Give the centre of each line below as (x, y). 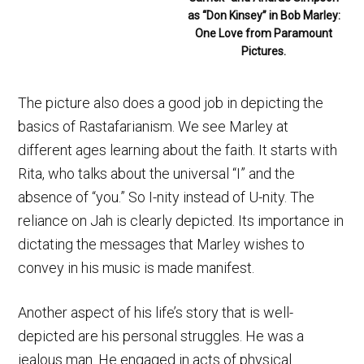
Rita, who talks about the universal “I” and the (157, 173)
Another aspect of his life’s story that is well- (156, 312)
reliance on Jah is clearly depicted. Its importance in (181, 220)
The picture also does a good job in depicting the (171, 102)
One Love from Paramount (264, 33)
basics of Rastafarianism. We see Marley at (154, 126)
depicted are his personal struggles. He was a (161, 336)
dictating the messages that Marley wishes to (162, 244)
